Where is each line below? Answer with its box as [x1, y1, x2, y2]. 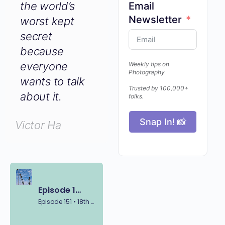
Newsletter [125, 14, 178, 27]
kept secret [20, 20, 78, 33]
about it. [20, 80, 62, 93]
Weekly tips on [125, 61, 166, 69]
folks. [125, 93, 140, 101]
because [20, 35, 64, 48]
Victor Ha [15, 108, 61, 122]
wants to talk [20, 65, 85, 78]
